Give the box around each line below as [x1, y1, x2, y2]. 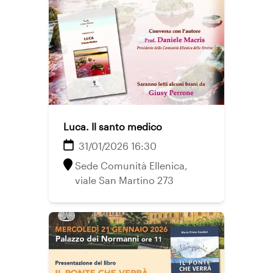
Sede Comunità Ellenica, [75, 160, 188, 171]
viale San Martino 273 [75, 174, 174, 186]
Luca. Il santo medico [63, 121, 162, 132]
